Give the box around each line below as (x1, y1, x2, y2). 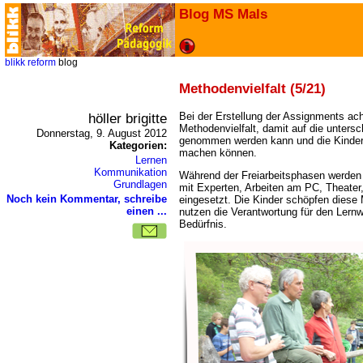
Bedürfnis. (179, 218, 227, 231)
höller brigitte (88, 110, 167, 126)
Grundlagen (113, 178, 167, 190)
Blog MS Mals (179, 6, 267, 22)
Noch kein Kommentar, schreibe (6, 193, 167, 205)
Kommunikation (94, 166, 167, 178)
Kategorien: (109, 139, 167, 152)
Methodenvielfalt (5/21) (179, 80, 326, 96)
